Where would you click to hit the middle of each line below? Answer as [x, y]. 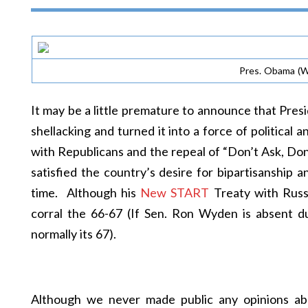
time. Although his [86, 192]
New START [175, 192]
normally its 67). [74, 234]
